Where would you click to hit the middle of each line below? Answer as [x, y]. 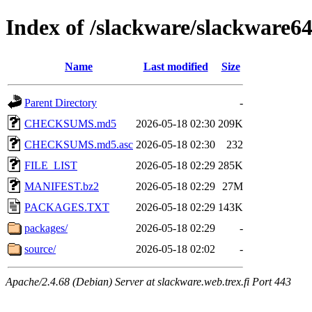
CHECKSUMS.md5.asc [79, 144]
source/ [40, 249]
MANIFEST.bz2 [62, 186]
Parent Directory [61, 102]
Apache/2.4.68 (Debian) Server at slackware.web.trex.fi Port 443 [148, 281]
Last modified [175, 66]
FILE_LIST [51, 165]
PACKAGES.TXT [67, 207]
